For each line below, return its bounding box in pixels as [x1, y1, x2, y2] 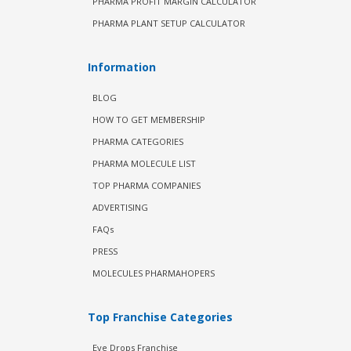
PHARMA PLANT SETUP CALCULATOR [92, 17, 245, 29]
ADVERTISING [92, 201, 148, 213]
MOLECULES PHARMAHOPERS [92, 267, 215, 279]
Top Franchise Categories [87, 309, 233, 324]
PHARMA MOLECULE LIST [92, 157, 196, 169]
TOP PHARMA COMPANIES [92, 179, 201, 191]
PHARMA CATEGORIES [92, 136, 183, 147]
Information [87, 60, 156, 74]
